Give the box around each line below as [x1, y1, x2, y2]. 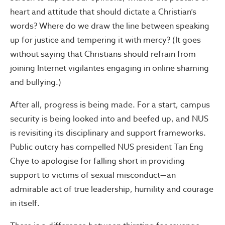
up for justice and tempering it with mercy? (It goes [10, 34, 201, 46]
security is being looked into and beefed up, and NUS [10, 113, 208, 125]
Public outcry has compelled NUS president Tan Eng [10, 141, 203, 153]
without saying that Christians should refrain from [10, 48, 196, 60]
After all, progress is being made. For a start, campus [10, 98, 210, 111]
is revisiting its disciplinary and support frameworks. [10, 127, 206, 139]
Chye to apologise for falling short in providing [10, 155, 185, 167]
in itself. [10, 197, 40, 209]
